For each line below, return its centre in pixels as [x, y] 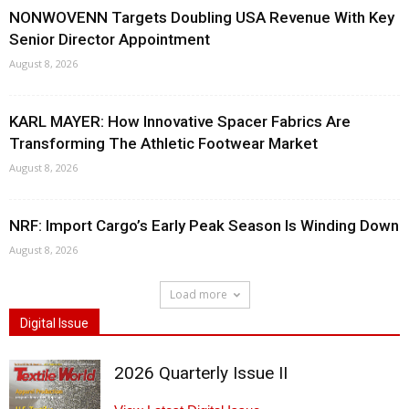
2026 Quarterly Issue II [201, 373]
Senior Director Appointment [110, 39]
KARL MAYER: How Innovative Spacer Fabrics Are [180, 121]
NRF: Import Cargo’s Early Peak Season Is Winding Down [204, 225]
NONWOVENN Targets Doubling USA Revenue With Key [202, 17]
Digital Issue [54, 323]
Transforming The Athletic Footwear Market [163, 143]
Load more [198, 294]
